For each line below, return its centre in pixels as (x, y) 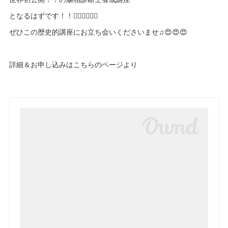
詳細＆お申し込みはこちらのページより (74, 64)
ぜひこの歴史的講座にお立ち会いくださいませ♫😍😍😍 (98, 32)
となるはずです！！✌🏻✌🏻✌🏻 (54, 16)
